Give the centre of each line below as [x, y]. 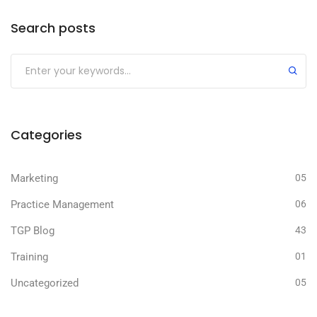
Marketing [34, 179]
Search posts [53, 28]
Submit [33, 62]
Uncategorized [45, 283]
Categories [46, 135]
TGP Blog [33, 231]
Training [29, 257]
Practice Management [62, 205]
